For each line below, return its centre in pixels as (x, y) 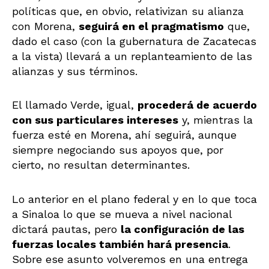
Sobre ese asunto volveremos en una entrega (130, 259)
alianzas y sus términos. (75, 71)
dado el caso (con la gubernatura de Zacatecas (134, 41)
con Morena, (45, 26)
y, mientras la (216, 120)
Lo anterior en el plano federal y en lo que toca (134, 199)
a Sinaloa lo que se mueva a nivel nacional (122, 214)
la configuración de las (183, 229)
